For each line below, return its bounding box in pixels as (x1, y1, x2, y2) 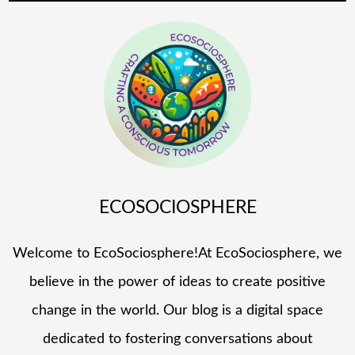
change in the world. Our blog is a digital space (32, 303, 323, 318)
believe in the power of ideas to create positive (29, 274, 326, 289)
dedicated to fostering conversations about (43, 331, 312, 346)
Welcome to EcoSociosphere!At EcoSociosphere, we (13, 246, 342, 261)
